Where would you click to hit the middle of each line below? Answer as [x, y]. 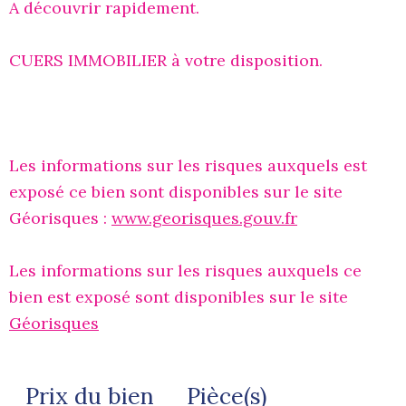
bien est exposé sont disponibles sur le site [179, 296]
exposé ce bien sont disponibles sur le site [176, 191]
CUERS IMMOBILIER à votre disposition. [166, 60]
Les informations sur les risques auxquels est [188, 165]
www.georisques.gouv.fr [204, 217]
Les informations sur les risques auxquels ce [185, 270]
